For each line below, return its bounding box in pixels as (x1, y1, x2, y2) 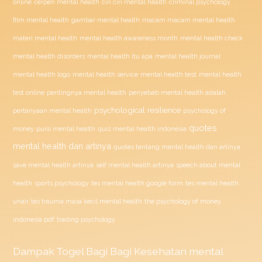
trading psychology (57, 215, 116, 223)
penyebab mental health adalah (129, 88, 226, 96)
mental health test (140, 70, 197, 78)
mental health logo (13, 70, 71, 78)
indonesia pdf (13, 215, 55, 223)
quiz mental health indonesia (98, 125, 187, 132)
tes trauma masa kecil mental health (31, 197, 143, 205)
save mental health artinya (13, 161, 94, 168)
